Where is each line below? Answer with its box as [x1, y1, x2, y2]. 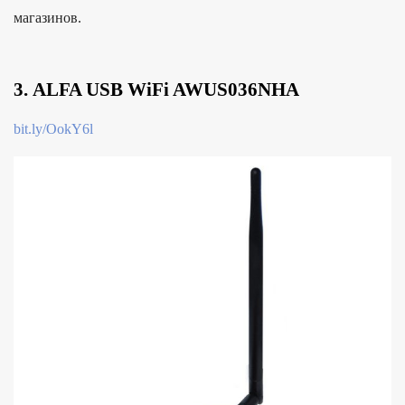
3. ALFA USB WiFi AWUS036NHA [14, 79, 299, 101]
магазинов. [14, 10, 81, 26]
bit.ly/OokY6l [14, 121, 93, 137]
